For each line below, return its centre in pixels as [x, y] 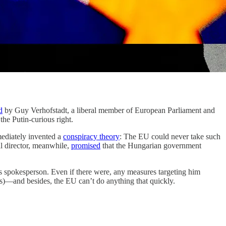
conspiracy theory [91, 136]
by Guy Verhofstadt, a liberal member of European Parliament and [109, 110]
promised [86, 146]
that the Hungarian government [151, 146]
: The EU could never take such [170, 136]
